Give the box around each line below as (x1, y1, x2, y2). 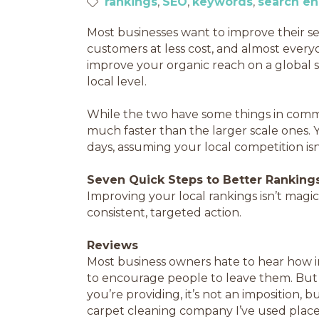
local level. (87, 75, 150, 88)
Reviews (87, 239, 138, 252)
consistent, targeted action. (87, 206, 247, 219)
